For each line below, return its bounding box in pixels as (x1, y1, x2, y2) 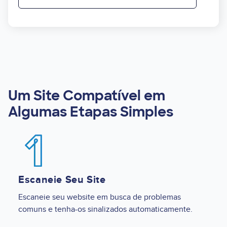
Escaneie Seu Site (18, 173, 106, 186)
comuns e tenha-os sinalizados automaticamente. (18, 204, 193, 214)
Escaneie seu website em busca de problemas (18, 192, 181, 202)
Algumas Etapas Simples (8, 102, 173, 121)
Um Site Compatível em (8, 86, 165, 104)
